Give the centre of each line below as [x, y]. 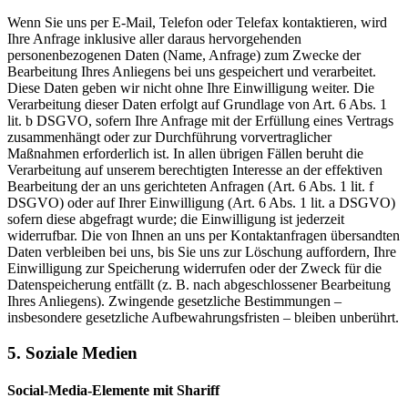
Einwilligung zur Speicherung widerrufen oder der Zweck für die [194, 268]
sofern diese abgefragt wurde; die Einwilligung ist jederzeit [176, 219]
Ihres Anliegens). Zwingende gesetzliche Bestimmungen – [174, 301]
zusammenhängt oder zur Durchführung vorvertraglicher [169, 137]
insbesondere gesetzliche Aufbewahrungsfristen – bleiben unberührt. [203, 317]
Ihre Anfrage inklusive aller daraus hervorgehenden [154, 38]
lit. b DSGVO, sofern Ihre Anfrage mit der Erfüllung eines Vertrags [200, 120]
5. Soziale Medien [72, 352]
